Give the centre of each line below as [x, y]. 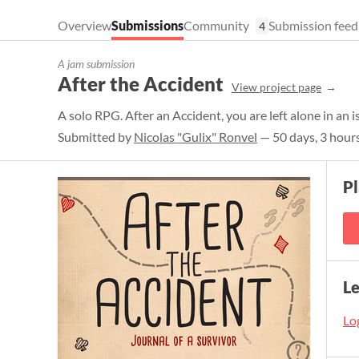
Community [216, 25]
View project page [276, 87]
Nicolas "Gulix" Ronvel [196, 137]
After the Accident [141, 84]
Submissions [147, 25]
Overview [85, 25]
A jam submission [96, 64]
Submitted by [96, 137]
